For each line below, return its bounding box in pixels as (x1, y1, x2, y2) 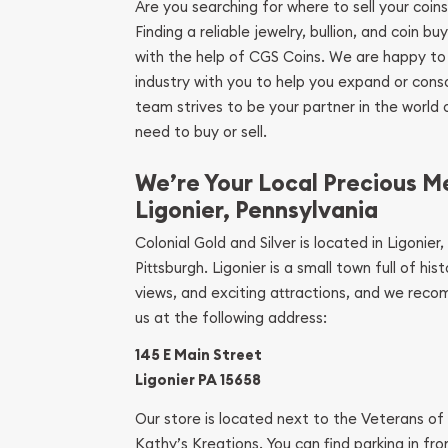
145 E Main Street (135, 345, 262, 365)
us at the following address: (135, 308, 327, 327)
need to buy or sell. (135, 121, 267, 141)
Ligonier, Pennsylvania (135, 194, 378, 225)
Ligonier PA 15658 (135, 370, 261, 390)
